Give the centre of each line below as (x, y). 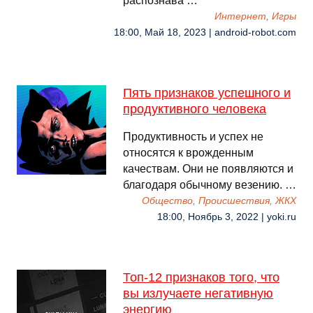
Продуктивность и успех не (193, 137)
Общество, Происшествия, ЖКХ (219, 201)
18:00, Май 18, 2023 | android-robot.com (205, 32)
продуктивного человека (195, 109)
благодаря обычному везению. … (210, 185)
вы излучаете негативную (198, 293)
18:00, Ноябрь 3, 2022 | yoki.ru (227, 217)
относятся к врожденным (188, 153)
